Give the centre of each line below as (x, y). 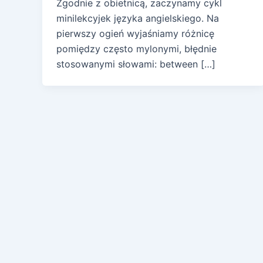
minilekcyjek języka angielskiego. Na (138, 18)
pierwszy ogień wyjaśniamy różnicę (135, 34)
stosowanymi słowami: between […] (136, 64)
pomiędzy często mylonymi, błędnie (136, 49)
